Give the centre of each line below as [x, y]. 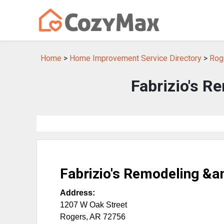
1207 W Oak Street [93, 205]
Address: [77, 193]
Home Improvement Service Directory [135, 58]
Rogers [73, 217]
